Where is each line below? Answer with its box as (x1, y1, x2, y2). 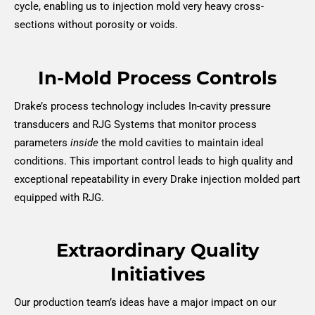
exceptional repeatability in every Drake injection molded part (14, 172, 300, 186)
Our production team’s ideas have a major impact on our (14, 296, 276, 309)
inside (70, 136, 98, 149)
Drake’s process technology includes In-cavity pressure (14, 99, 271, 112)
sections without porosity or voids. (14, 18, 178, 32)
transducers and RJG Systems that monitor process (14, 117, 257, 131)
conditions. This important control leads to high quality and (14, 154, 292, 167)
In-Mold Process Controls (38, 66, 277, 89)
